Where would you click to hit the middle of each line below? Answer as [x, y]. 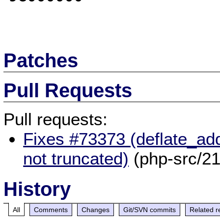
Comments [51, 209]
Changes [96, 209]
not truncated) [76, 158]
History [37, 189]
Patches [41, 60]
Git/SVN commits [150, 209]
